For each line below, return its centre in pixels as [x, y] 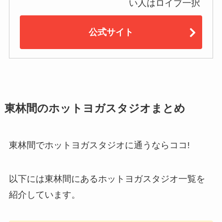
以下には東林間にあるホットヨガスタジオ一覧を [107, 179]
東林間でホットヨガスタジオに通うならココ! [99, 145]
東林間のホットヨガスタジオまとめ [95, 109]
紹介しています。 [44, 195]
